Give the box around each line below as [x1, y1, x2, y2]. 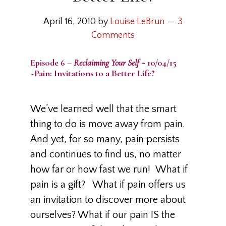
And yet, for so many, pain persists [30, 134, 180, 145]
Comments [91, 30, 135, 40]
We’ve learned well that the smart [30, 103, 177, 115]
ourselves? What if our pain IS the [30, 209, 175, 220]
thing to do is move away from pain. [30, 119, 190, 130]
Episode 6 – [30, 57, 74, 68]
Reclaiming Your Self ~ [74, 57, 145, 68]
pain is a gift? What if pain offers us [30, 179, 186, 190]
